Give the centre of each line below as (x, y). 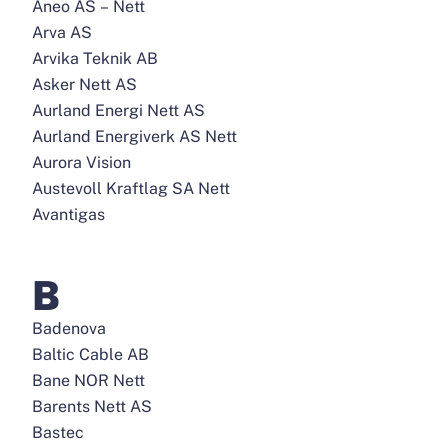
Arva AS (62, 32)
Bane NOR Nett (88, 380)
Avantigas (68, 214)
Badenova (69, 328)
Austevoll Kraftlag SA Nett (131, 188)
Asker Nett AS (84, 84)
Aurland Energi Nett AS (118, 110)
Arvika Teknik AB (95, 58)
